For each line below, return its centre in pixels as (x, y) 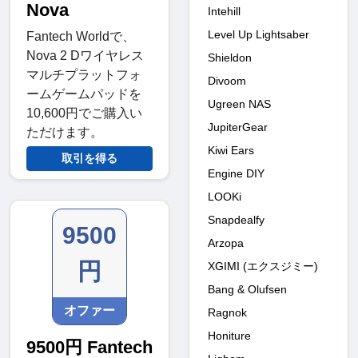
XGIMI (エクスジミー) (263, 266)
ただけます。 (65, 133)
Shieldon (230, 57)
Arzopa (226, 243)
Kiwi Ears (231, 150)
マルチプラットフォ (84, 75)
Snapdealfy (236, 219)
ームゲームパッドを (84, 94)
